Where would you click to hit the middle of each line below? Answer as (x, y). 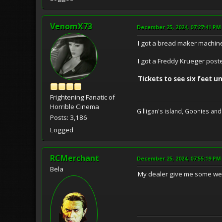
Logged (62, 130)
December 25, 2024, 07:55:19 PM (179, 158)
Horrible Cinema (75, 106)
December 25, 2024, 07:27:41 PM (179, 27)
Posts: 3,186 (69, 117)
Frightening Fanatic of (83, 97)
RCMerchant (75, 158)
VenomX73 (71, 26)
